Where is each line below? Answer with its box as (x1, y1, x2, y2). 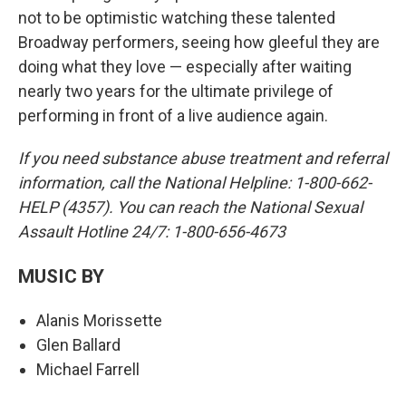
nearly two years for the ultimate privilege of (18, 82, 333, 101)
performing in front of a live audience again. (18, 106, 328, 126)
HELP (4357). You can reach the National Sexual (18, 198, 362, 217)
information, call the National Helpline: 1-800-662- (18, 173, 372, 193)
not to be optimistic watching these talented (18, 8, 335, 28)
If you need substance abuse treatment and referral (18, 149, 388, 169)
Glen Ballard (36, 335, 121, 355)
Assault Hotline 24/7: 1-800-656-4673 (18, 222, 285, 242)
